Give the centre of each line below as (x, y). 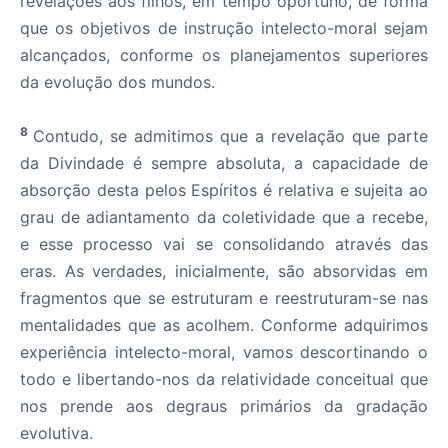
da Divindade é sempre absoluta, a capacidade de (224, 163)
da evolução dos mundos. (117, 82)
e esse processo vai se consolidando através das (224, 244)
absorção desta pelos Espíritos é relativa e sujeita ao (224, 190)
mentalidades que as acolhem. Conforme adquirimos (224, 325)
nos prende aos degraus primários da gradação (224, 406)
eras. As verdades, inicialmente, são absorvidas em (224, 271)
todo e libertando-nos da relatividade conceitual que (224, 379)
